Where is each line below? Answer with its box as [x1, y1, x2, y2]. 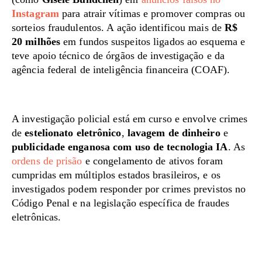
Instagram [12, 8, 59, 19]
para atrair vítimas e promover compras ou [58, 8, 246, 19]
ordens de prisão [12, 155, 82, 167]
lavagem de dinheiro [127, 127, 220, 139]
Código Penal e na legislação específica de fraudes [12, 197, 230, 209]
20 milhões [12, 36, 60, 47]
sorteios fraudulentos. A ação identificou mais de [12, 22, 225, 33]
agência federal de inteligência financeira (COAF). [12, 64, 230, 75]
